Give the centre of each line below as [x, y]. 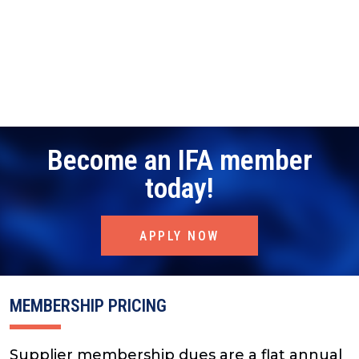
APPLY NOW [179, 236]
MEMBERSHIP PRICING [88, 306]
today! [179, 189]
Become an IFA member [179, 161]
